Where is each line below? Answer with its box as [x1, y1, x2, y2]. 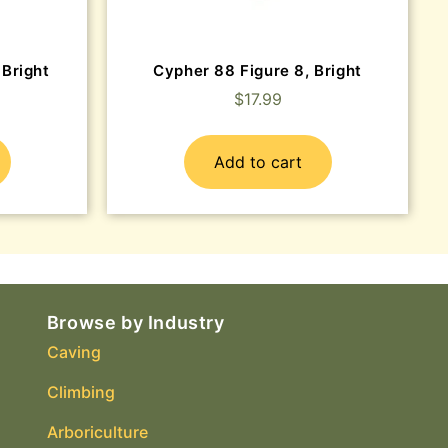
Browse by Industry [46, 312, 225, 334]
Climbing [46, 382, 115, 403]
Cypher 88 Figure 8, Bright [153, 60, 362, 80]
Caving [46, 342, 101, 363]
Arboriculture [46, 422, 148, 443]
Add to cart [213, 152, 302, 173]
